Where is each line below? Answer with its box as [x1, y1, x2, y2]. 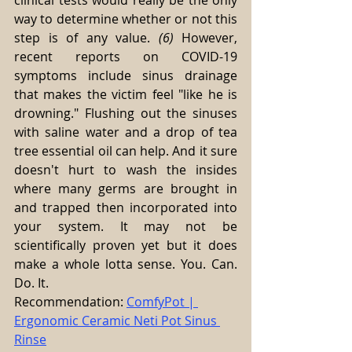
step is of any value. [14, 29, 159, 47]
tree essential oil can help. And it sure [14, 142, 237, 160]
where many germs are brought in [14, 180, 237, 198]
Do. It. [14, 274, 49, 292]
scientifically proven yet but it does [14, 236, 237, 255]
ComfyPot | [126, 293, 198, 311]
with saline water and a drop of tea [14, 123, 237, 141]
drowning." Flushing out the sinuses [14, 104, 237, 123]
